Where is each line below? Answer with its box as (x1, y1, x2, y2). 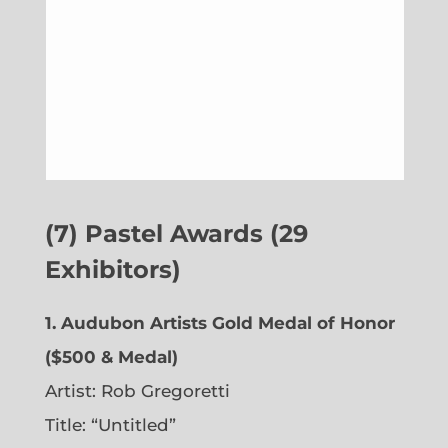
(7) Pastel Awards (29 (44, 219, 308, 249)
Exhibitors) (44, 255, 181, 285)
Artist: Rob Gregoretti (44, 381, 230, 402)
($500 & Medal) (44, 347, 178, 368)
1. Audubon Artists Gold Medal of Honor (44, 313, 395, 334)
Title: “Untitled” (44, 415, 176, 436)
